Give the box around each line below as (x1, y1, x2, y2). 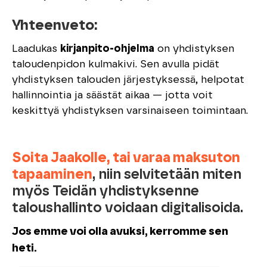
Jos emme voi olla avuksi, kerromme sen (12, 226, 228, 238)
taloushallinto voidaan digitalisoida (12, 201, 240, 216)
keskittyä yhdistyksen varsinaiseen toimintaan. (12, 105, 248, 117)
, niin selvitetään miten (92, 167, 241, 182)
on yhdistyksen (154, 44, 234, 55)
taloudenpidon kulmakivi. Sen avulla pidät (12, 59, 219, 70)
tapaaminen (12, 167, 92, 182)
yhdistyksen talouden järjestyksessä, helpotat (12, 74, 244, 86)
